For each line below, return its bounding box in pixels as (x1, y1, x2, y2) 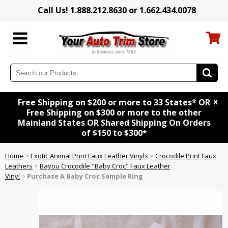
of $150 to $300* (81, 127, 147, 139)
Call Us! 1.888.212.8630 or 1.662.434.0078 (37, 5, 196, 16)
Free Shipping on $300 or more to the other (26, 107, 202, 119)
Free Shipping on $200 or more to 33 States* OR (18, 97, 210, 108)
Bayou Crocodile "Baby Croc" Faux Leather (40, 161, 170, 171)
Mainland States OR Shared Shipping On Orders (17, 117, 211, 129)
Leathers (5, 161, 33, 171)
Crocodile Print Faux (155, 151, 216, 161)
